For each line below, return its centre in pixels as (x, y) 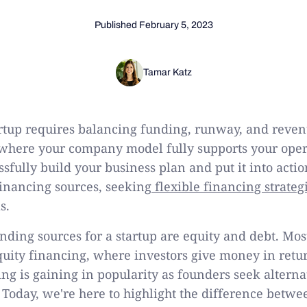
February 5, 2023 (176, 25)
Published (116, 25)
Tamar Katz (167, 72)
